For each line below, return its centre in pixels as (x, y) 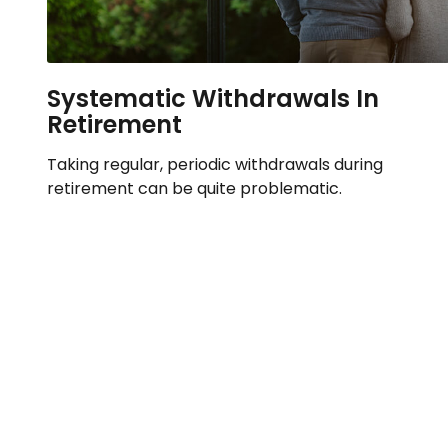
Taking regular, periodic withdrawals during (214, 165)
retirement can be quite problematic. (194, 189)
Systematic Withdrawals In (212, 99)
